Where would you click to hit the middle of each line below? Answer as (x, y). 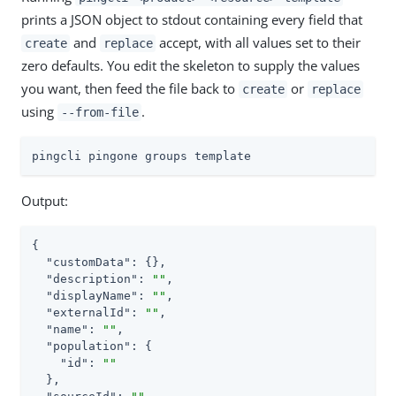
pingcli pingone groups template (141, 156)
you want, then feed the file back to (130, 88)
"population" (88, 346)
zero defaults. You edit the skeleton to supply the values (190, 65)
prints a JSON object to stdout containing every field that (192, 19)
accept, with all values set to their (259, 42)
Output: (45, 200)
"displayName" (92, 295)
